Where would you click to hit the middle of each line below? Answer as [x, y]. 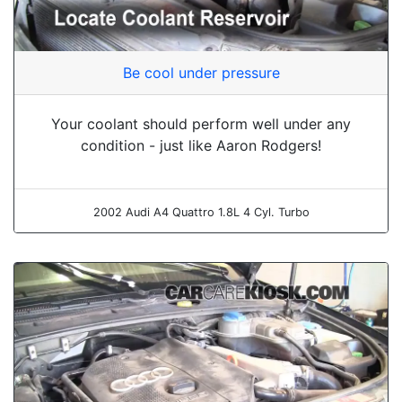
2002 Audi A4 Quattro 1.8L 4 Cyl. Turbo [201, 212]
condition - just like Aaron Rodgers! [201, 145]
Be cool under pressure [201, 72]
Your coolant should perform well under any [201, 123]
